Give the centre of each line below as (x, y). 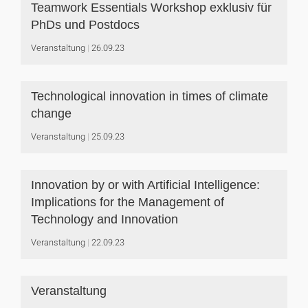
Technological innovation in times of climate (150, 96)
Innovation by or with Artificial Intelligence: (145, 185)
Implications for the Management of (128, 202)
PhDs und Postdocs (85, 25)
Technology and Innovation (104, 219)
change (51, 113)
